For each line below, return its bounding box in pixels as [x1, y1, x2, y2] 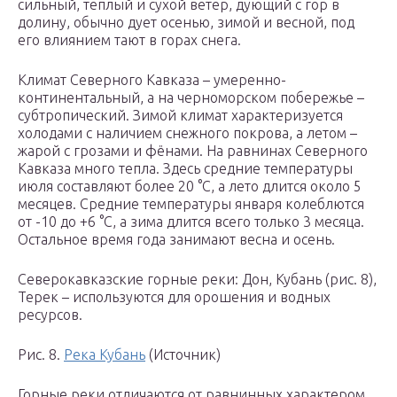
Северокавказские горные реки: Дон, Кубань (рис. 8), [18, 271, 377, 288]
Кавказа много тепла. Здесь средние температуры [18, 160, 353, 177]
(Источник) [145, 346, 221, 363]
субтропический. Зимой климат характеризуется [18, 107, 343, 124]
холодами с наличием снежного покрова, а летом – [18, 125, 357, 142]
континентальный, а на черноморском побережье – [18, 90, 364, 106]
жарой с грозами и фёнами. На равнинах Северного [18, 143, 368, 160]
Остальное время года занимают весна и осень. [18, 231, 335, 248]
